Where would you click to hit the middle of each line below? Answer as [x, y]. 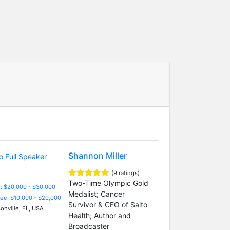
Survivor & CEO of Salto [108, 204]
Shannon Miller [97, 155]
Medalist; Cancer [96, 194]
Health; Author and [99, 215]
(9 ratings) [125, 173]
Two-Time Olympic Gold [108, 183]
